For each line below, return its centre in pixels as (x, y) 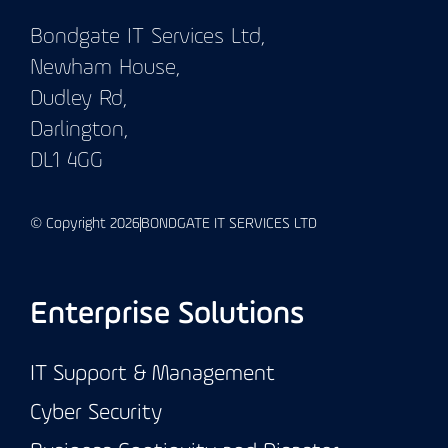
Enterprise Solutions (167, 314)
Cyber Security (96, 413)
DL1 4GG (66, 161)
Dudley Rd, (78, 99)
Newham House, (105, 68)
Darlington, (79, 130)
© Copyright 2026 (85, 224)
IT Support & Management (152, 374)
